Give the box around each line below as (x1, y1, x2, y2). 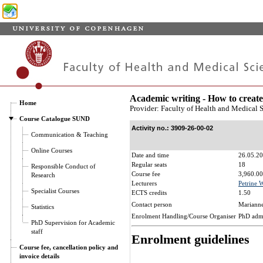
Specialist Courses (31, 187, 79, 194)
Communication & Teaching (31, 131, 108, 138)
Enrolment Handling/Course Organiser (131, 213, 236, 220)
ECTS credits (131, 189, 167, 196)
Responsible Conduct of (31, 163, 96, 170)
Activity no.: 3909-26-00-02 (131, 124, 213, 131)
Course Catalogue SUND (19, 115, 90, 122)
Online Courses (31, 147, 72, 154)
